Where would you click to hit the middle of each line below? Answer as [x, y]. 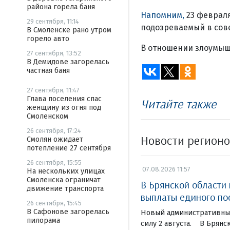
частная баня [48, 71]
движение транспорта [65, 189]
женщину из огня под [64, 108]
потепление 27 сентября [69, 148]
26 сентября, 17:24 [54, 131]
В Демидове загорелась [68, 62]
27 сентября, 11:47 [53, 90]
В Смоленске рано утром [69, 30]
